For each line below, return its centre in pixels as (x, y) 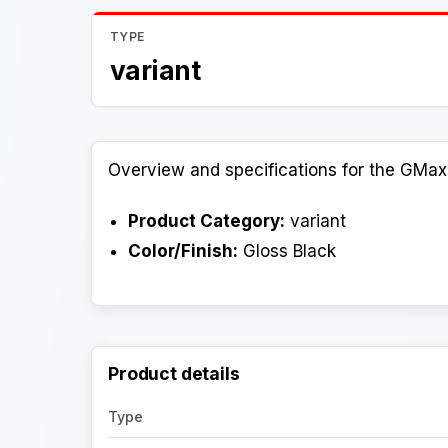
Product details (174, 374)
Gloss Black (287, 250)
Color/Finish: (183, 250)
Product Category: (207, 220)
